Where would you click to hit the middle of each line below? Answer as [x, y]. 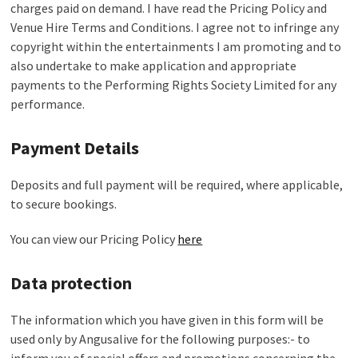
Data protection [72, 282]
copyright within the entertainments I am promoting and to [176, 46]
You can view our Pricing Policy [94, 239]
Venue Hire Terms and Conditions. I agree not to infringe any [175, 27]
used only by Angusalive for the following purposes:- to [161, 338]
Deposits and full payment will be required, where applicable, [177, 184]
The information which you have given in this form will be [167, 319]
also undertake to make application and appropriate [154, 65]
